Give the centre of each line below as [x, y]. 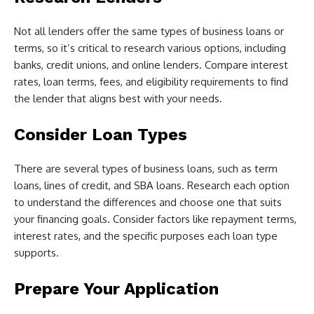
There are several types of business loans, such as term [146, 169]
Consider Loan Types [101, 135]
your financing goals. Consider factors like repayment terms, [155, 219]
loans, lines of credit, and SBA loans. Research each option [152, 186]
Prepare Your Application [116, 289]
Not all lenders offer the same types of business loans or [149, 32]
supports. [36, 253]
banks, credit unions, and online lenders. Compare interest [151, 65]
